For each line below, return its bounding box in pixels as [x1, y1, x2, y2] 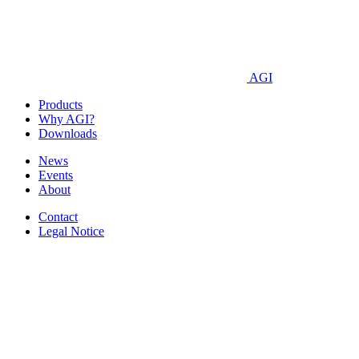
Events [38, 167, 73, 182]
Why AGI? [38, 111, 95, 126]
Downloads [38, 126, 97, 140]
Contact [38, 209, 78, 224]
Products [38, 97, 83, 111]
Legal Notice [38, 224, 104, 238]
